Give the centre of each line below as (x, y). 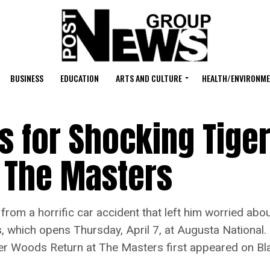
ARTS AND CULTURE (149, 78)
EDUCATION (79, 78)
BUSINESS (27, 78)
